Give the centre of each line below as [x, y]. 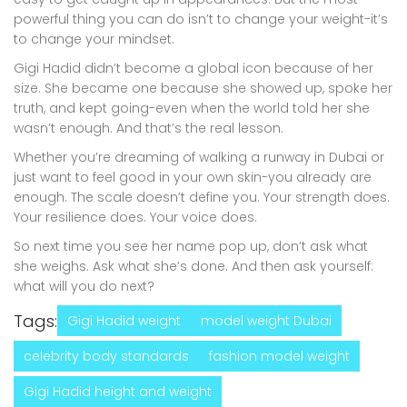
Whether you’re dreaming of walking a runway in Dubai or [199, 157]
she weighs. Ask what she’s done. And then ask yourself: [194, 266]
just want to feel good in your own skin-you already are [193, 177]
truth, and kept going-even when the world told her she [192, 108]
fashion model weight [279, 356]
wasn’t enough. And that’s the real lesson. [149, 128]
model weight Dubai [266, 320]
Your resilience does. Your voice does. [135, 217]
